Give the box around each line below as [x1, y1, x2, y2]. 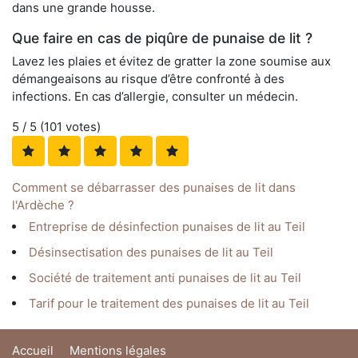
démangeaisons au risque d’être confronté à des [12, 71, 284, 87]
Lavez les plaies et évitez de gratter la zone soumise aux [12, 54, 331, 70]
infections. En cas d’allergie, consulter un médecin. [12, 89, 298, 105]
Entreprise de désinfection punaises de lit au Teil [29, 219, 305, 235]
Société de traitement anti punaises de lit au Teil [29, 270, 301, 286]
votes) [62, 119, 101, 135]
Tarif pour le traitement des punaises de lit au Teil [29, 296, 309, 312]
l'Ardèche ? [12, 197, 74, 213]
